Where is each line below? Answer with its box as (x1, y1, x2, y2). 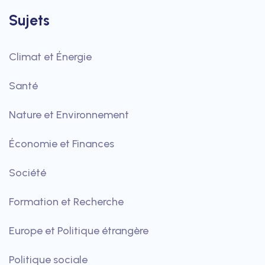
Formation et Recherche (9, 195, 124, 208)
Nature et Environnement (9, 108, 129, 121)
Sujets (9, 11, 50, 29)
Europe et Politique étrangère (9, 224, 148, 237)
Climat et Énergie (9, 50, 92, 63)
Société (9, 166, 46, 179)
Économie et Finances (9, 137, 114, 150)
